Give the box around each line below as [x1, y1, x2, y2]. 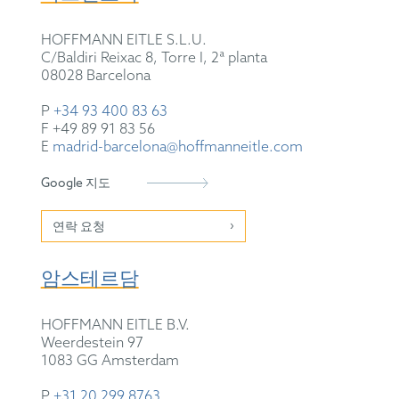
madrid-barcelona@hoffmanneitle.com [52, 138, 303, 156]
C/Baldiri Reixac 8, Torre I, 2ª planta [40, 49, 267, 67]
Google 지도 [40, 175, 110, 191]
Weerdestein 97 [40, 334, 143, 352]
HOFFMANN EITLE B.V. [40, 316, 190, 334]
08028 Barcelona [40, 67, 151, 85]
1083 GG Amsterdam [40, 352, 179, 370]
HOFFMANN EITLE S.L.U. [40, 31, 207, 49]
